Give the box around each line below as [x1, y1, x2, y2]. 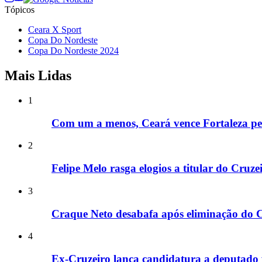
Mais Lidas [5, 68, 71, 84]
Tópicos [5, 5, 35, 15]
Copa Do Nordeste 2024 [28, 46, 119, 56]
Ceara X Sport [28, 25, 81, 35]
